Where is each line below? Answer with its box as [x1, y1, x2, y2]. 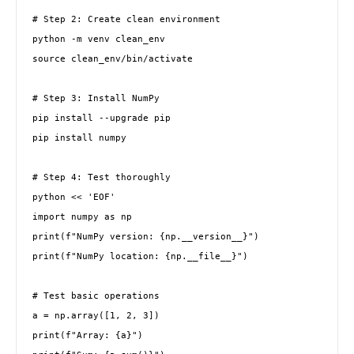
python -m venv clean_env [32, 34, 165, 44]
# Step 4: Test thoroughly [32, 172, 171, 183]
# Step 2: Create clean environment [32, 14, 220, 24]
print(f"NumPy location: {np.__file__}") [32, 251, 248, 262]
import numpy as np [32, 212, 132, 222]
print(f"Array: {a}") [32, 330, 143, 341]
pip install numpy [32, 133, 126, 143]
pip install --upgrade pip [32, 113, 171, 123]
